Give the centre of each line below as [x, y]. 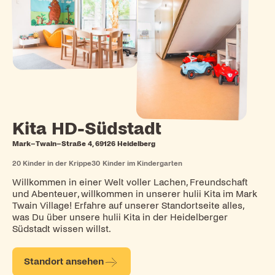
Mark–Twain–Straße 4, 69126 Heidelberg [83, 143]
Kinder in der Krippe [57, 163]
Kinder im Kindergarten [142, 163]
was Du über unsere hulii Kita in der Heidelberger [120, 218]
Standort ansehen [64, 262]
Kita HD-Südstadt [87, 129]
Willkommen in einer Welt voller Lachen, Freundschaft [130, 183]
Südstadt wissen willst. [61, 229]
